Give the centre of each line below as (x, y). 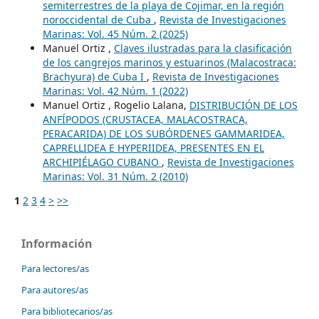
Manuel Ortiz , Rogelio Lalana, (116, 105)
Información (57, 243)
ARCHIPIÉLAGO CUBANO (102, 162)
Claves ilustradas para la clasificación (203, 48)
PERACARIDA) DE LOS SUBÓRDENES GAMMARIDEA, (163, 133)
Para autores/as (55, 289)
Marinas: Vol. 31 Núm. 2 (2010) (115, 176)
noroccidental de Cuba (98, 19)
